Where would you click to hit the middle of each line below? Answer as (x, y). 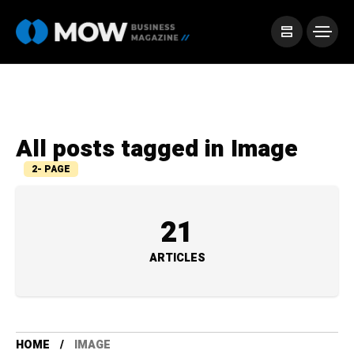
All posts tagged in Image (157, 149)
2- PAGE (51, 169)
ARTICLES (177, 258)
